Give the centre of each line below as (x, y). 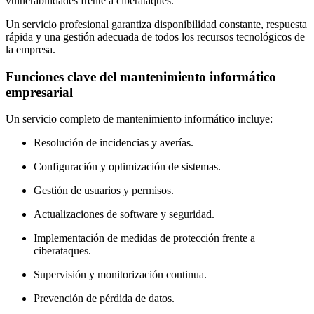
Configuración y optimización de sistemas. (127, 167)
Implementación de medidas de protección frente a (144, 238)
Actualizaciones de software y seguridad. (124, 214)
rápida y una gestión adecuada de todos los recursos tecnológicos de (155, 36)
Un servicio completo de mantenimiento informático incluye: (139, 119)
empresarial (39, 92)
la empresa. (30, 49)
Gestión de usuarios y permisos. (104, 191)
